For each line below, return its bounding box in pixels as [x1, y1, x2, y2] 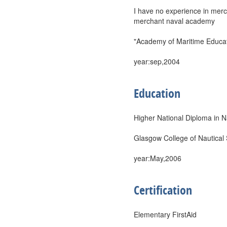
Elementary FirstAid [134, 209, 197, 219]
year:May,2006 [134, 153, 181, 163]
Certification [134, 182, 192, 198]
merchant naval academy [134, 16, 215, 26]
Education [134, 85, 180, 101]
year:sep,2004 [134, 56, 180, 66]
